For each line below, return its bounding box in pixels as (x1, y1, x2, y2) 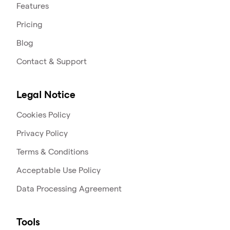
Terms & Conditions (16, 147, 88, 157)
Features (16, 2, 49, 11)
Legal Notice (16, 91, 75, 101)
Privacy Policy (16, 129, 68, 138)
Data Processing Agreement (16, 184, 122, 194)
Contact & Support (16, 57, 87, 66)
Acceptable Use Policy (16, 166, 101, 175)
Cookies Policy (16, 110, 70, 120)
